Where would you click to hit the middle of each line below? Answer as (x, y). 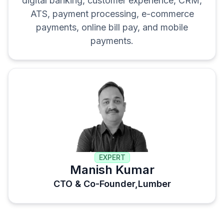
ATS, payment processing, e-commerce (112, 14)
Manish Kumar (112, 169)
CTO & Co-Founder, (95, 183)
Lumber (154, 183)
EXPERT (112, 157)
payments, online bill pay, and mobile (112, 27)
